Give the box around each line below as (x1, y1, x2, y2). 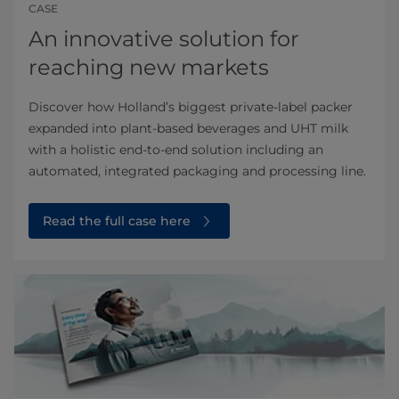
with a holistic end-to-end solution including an (28, 141, 323, 158)
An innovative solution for (28, 25, 299, 52)
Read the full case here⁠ (43, 212, 191, 229)
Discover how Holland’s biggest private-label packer (28, 98, 353, 115)
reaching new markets (28, 53, 269, 80)
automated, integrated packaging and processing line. (28, 162, 366, 179)
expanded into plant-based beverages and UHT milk (28, 119, 348, 136)
